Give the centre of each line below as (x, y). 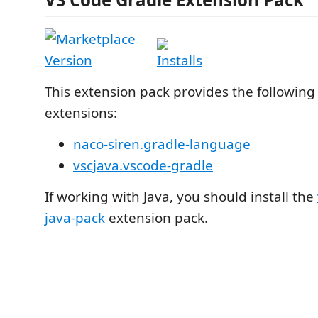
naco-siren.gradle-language (162, 144)
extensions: (81, 113)
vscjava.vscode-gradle (143, 165)
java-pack (75, 218)
